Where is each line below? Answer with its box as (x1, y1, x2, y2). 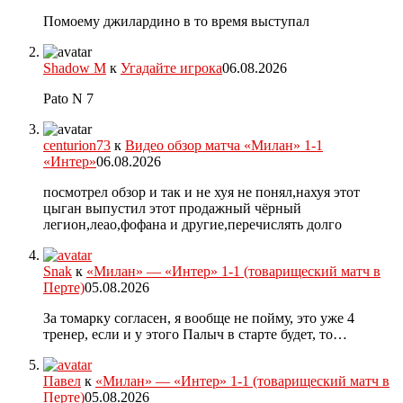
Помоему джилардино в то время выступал (43, 13, 309, 29)
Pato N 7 (43, 90, 94, 106)
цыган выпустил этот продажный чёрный (43, 200, 301, 216)
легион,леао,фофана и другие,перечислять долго (43, 216, 342, 232)
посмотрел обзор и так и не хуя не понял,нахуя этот (43, 184, 360, 200)
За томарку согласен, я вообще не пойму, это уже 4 (43, 309, 354, 326)
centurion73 (43, 137, 111, 153)
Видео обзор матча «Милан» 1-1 (125, 137, 323, 153)
